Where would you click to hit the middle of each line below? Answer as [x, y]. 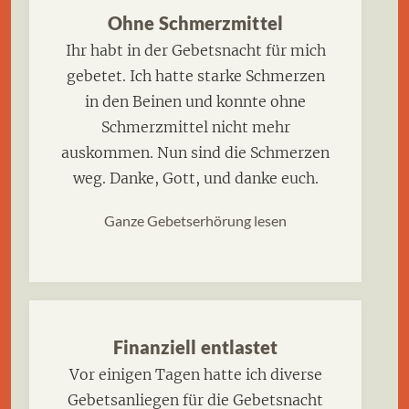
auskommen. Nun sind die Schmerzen [195, 153]
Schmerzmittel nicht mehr [195, 127]
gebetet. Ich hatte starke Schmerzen [195, 76]
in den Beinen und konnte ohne [195, 102]
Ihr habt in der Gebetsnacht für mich [195, 51]
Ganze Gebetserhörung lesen [195, 220]
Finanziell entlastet [195, 346]
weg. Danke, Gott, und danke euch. [195, 178]
